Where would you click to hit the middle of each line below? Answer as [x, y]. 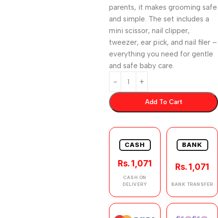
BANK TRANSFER [192, 184]
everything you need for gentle [161, 54]
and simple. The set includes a [159, 19]
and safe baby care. [142, 66]
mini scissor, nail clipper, [149, 31]
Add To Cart [163, 102]
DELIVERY [135, 184]
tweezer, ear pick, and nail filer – [163, 42]
